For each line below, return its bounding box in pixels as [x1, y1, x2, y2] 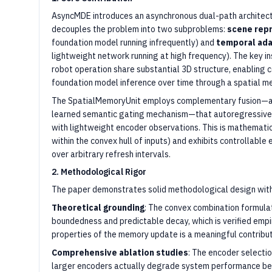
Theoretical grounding [52, 202, 144, 213]
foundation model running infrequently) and [52, 37, 216, 48]
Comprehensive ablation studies [52, 247, 188, 258]
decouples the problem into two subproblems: [52, 24, 227, 35]
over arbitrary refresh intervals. [52, 149, 171, 160]
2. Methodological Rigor [52, 166, 146, 177]
